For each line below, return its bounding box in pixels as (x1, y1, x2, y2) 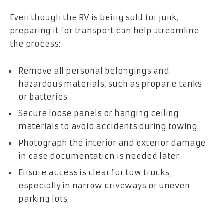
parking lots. (18, 194, 69, 204)
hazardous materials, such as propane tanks (18, 79, 201, 89)
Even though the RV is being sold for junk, (10, 13, 178, 23)
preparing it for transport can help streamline (10, 26, 199, 36)
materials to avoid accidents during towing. (18, 122, 199, 132)
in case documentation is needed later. (18, 151, 181, 161)
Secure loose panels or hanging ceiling (18, 108, 179, 119)
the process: (10, 39, 60, 49)
